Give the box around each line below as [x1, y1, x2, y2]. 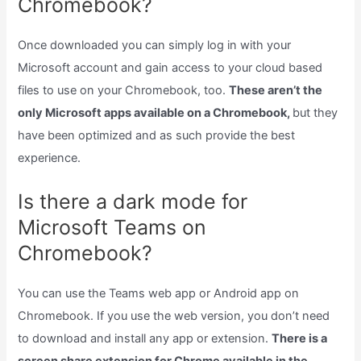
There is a [272, 330, 328, 346]
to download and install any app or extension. [18, 330, 272, 346]
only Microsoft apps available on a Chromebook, [18, 106, 293, 121]
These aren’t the [229, 83, 323, 98]
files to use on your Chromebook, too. [18, 83, 230, 98]
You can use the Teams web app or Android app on [18, 285, 300, 301]
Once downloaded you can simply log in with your [18, 38, 292, 53]
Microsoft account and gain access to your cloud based [18, 60, 323, 76]
